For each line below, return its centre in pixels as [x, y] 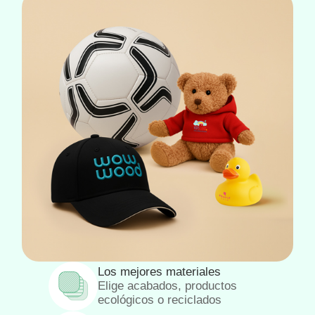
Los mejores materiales [159, 272]
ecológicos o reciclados [160, 300]
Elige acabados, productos [167, 286]
